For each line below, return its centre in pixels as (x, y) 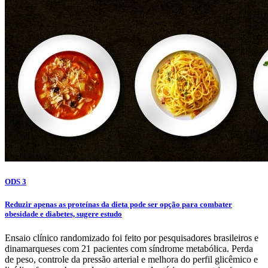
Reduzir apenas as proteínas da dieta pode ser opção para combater (118, 205)
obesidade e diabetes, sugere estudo (63, 214)
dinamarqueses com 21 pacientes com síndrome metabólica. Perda (129, 248)
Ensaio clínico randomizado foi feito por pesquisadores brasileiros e (132, 237)
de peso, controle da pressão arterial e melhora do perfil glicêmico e (131, 259)
